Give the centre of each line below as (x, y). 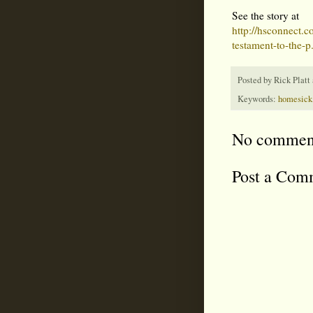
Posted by (256, 80)
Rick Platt (292, 80)
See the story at (265, 15)
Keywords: (258, 99)
